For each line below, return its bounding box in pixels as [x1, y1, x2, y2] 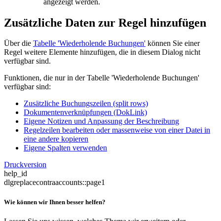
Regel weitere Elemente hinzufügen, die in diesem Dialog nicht [4, 48, 200, 57]
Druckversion [4, 160, 46, 169]
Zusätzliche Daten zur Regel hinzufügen [4, 16, 206, 29]
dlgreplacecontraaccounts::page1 [4, 178, 105, 187]
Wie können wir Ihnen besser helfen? [4, 198, 106, 206]
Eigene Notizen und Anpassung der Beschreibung [24, 117, 179, 126]
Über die [4, 39, 33, 48]
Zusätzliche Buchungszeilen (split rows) [24, 99, 148, 108]
